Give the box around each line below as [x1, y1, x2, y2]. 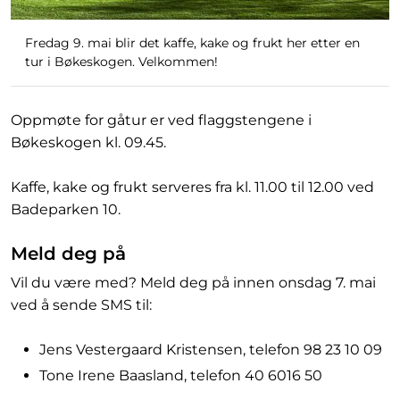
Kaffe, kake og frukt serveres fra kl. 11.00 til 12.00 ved [11, 178, 374, 196]
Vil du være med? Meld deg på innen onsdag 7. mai [11, 273, 376, 291]
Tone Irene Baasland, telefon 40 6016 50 [39, 366, 322, 384]
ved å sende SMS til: [11, 296, 152, 313]
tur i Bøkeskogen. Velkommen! [25, 53, 218, 70]
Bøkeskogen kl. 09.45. [11, 133, 170, 151]
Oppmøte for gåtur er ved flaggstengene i [11, 111, 312, 129]
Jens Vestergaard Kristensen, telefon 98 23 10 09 [39, 340, 382, 358]
